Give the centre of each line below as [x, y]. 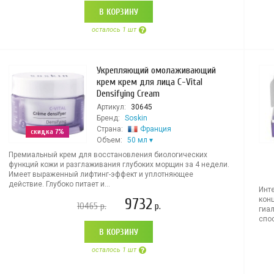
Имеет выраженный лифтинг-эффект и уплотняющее [101, 174]
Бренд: [108, 118]
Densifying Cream [128, 94]
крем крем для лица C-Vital [149, 82]
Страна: [109, 129]
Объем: [109, 140]
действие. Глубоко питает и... [59, 184]
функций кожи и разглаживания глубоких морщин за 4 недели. [119, 165]
